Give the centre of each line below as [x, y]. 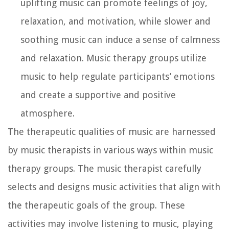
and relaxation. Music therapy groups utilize [113, 58]
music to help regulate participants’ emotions [118, 76]
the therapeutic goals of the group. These [96, 205]
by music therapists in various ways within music [110, 150]
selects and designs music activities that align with [114, 187]
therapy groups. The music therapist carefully [105, 168]
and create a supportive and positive [98, 95]
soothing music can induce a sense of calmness [120, 39]
